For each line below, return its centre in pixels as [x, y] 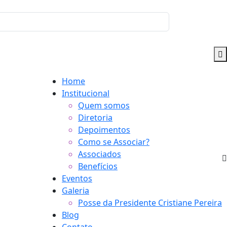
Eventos [77, 178]
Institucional [86, 93]
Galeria [75, 190]
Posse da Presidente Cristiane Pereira [150, 202]
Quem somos [104, 105]
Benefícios [98, 166]
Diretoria [95, 117]
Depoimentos [104, 129]
